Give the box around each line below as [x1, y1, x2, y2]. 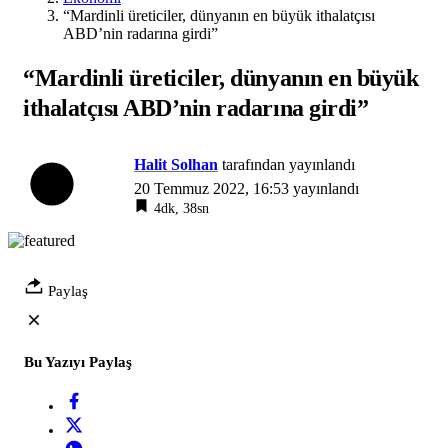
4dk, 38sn [154, 200, 209, 216]
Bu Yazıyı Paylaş [24, 353, 132, 370]
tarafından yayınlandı [218, 155, 355, 173]
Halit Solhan [134, 155, 218, 173]
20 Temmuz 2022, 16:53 [134, 179, 289, 197]
